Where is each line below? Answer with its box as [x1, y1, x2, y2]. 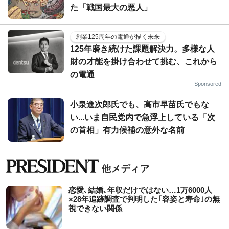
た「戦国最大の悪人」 [70, 3, 152, 12]
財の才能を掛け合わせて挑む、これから [70, 57, 217, 66]
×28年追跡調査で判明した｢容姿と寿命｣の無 [68, 194, 220, 203]
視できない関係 [68, 203, 122, 213]
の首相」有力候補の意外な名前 [70, 125, 185, 134]
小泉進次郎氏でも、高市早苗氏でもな [70, 100, 209, 109]
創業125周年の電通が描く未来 [76, 33, 160, 40]
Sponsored [194, 80, 221, 87]
